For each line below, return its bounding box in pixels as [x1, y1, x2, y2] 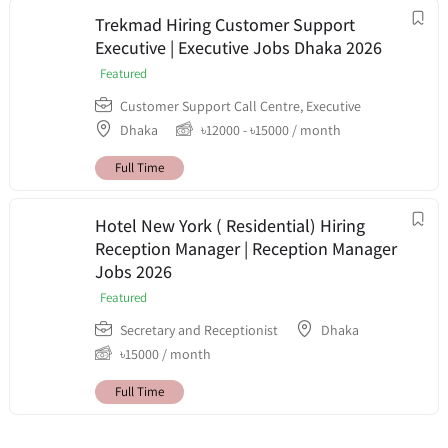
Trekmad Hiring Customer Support [95, 12, 355, 36]
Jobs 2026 [95, 259, 172, 283]
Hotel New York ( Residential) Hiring [95, 213, 365, 237]
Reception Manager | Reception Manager [95, 236, 397, 260]
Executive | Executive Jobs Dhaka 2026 [95, 35, 382, 59]
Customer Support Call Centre [120, 96, 300, 115]
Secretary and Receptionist [120, 320, 278, 339]
